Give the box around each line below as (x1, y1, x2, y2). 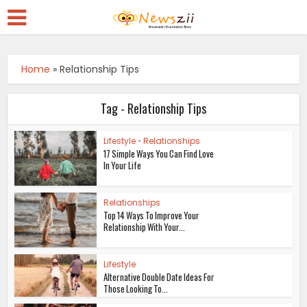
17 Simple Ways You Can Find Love (103, 147, 214, 160)
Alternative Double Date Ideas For (103, 269, 215, 284)
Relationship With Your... (103, 219, 186, 234)
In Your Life (103, 158, 142, 172)
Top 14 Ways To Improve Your (103, 208, 200, 222)
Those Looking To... (103, 281, 169, 295)
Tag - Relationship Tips (101, 99, 206, 117)
